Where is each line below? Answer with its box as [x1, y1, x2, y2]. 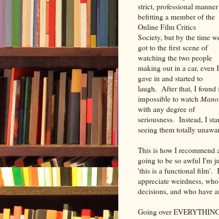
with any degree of [138, 104, 195, 114]
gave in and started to [138, 73, 203, 83]
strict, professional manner [138, 1, 218, 11]
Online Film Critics [138, 22, 196, 32]
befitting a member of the [138, 11, 215, 22]
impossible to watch [138, 93, 200, 104]
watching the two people [138, 52, 212, 63]
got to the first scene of [138, 42, 208, 52]
